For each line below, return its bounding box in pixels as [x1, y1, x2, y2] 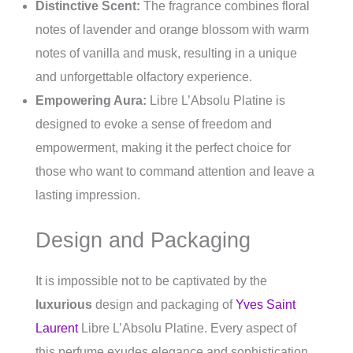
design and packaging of [92, 298, 236, 312]
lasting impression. [35, 188, 140, 203]
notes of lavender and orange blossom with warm [35, 23, 309, 37]
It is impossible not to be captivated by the [35, 274, 267, 288]
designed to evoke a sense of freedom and [35, 117, 272, 132]
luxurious [35, 298, 92, 312]
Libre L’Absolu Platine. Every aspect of [78, 321, 296, 336]
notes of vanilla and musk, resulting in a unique [35, 46, 297, 61]
